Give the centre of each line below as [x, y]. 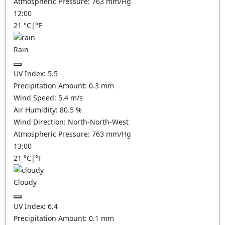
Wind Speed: [36, 98]
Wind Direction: [41, 122]
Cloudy [25, 182]
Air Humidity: [37, 110]
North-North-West [98, 122]
